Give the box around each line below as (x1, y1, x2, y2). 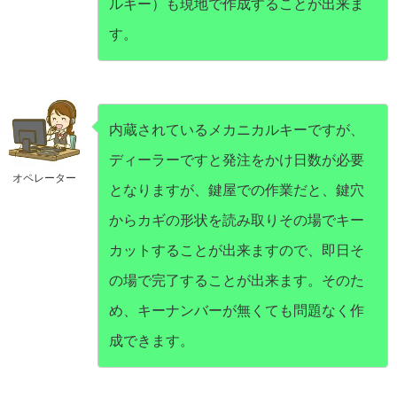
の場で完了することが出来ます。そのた (109, 273, 364, 289)
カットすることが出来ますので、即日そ (109, 243, 364, 259)
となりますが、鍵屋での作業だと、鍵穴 (109, 183, 364, 198)
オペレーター (12, 172, 76, 185)
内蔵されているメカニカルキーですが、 (109, 122, 364, 138)
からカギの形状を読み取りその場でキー (109, 213, 364, 229)
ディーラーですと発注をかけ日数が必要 (109, 152, 364, 168)
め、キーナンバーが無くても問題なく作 (109, 303, 364, 319)
